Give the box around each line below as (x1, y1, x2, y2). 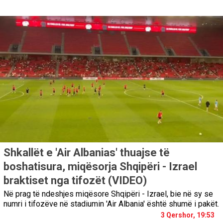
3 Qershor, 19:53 (161, 211, 215, 219)
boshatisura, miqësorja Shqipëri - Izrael (3, 160, 197, 173)
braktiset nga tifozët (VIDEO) (3, 174, 147, 187)
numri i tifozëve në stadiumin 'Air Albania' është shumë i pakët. (3, 199, 219, 209)
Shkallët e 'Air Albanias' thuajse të (3, 146, 170, 159)
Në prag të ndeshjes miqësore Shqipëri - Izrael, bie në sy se (3, 189, 213, 199)
